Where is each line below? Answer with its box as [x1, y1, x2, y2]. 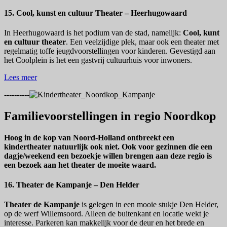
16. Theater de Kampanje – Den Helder [4, 180, 139, 190]
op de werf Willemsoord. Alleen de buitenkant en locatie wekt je [4, 209, 209, 218]
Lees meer [4, 73, 37, 82]
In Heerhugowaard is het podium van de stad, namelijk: [4, 28, 183, 37]
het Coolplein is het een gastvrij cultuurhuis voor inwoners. [4, 56, 192, 65]
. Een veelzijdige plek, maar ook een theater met [66, 37, 219, 47]
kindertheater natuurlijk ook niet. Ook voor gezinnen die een [4, 142, 212, 151]
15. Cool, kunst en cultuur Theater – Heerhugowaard [4, 8, 187, 17]
